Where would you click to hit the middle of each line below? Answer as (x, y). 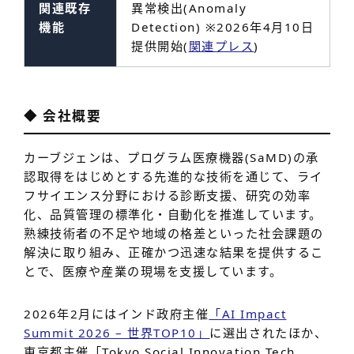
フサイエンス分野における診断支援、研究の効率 (168, 195)
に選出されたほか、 (269, 332)
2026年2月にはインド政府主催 (117, 313)
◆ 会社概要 (63, 115)
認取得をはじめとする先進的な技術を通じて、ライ (173, 176)
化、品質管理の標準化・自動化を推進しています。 (173, 214)
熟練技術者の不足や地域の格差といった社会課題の (174, 233)
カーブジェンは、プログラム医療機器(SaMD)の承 (171, 157)
